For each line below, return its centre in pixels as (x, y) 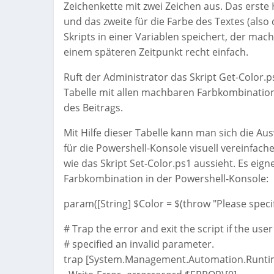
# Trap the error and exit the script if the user (168, 229)
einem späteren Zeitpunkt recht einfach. (156, 52)
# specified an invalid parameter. (139, 244)
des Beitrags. (93, 108)
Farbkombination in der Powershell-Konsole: (166, 179)
